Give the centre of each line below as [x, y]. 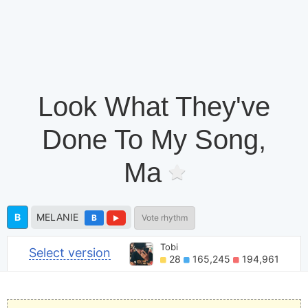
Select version [70, 253]
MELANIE [57, 217]
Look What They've [154, 106]
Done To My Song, [154, 139]
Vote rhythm [165, 217]
